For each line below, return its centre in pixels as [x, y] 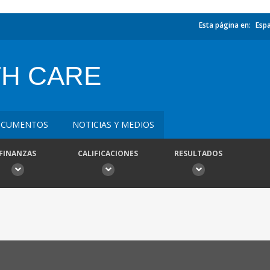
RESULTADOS [198, 153]
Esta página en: [225, 25]
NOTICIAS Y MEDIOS [113, 124]
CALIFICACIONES [108, 153]
